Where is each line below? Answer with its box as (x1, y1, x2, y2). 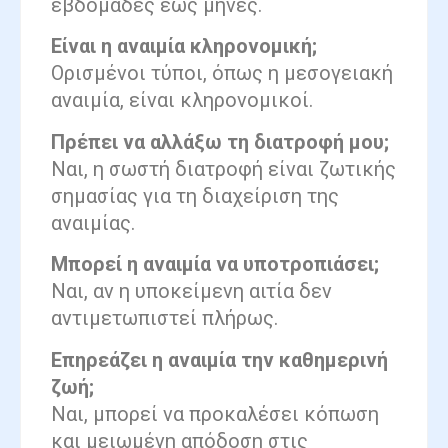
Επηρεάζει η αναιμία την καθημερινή (51, 347, 388, 372)
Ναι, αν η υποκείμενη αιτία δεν (51, 279, 332, 304)
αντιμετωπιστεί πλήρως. (51, 306, 278, 331)
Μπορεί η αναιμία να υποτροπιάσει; (51, 252, 379, 277)
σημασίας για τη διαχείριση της (51, 183, 339, 208)
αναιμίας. (51, 210, 135, 235)
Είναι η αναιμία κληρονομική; (51, 34, 317, 59)
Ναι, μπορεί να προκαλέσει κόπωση (51, 401, 379, 426)
